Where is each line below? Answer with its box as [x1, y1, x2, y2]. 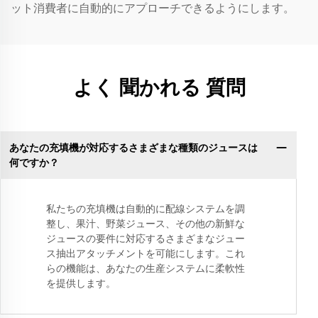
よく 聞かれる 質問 [72, 77, 246, 99]
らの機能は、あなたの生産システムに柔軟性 [46, 262, 245, 275]
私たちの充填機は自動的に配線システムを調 [46, 202, 245, 216]
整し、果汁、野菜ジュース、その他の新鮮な [46, 217, 245, 231]
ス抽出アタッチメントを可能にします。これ [46, 247, 245, 261]
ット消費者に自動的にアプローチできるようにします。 [11, 1, 295, 16]
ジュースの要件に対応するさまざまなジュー [46, 232, 245, 246]
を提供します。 [46, 277, 116, 290]
